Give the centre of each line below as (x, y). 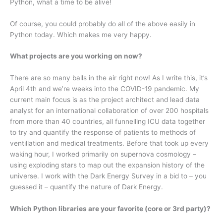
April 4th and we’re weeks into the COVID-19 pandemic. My (105, 89)
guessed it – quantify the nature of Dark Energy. (86, 187)
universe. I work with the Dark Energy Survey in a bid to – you (108, 176)
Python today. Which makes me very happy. (81, 34)
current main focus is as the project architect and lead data (105, 100)
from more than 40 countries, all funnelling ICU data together (108, 122)
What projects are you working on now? (76, 56)
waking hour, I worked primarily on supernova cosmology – (103, 154)
